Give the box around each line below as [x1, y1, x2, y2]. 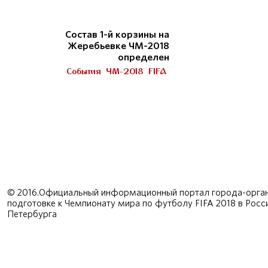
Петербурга [7, 209, 57, 219]
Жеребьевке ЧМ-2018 [68, 41, 170, 51]
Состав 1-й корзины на [65, 29, 170, 40]
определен [118, 52, 170, 63]
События [66, 66, 101, 77]
